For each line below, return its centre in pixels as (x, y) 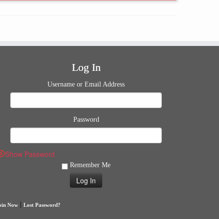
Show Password (30, 154)
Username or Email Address (86, 84)
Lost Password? (42, 205)
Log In (86, 67)
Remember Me (89, 165)
